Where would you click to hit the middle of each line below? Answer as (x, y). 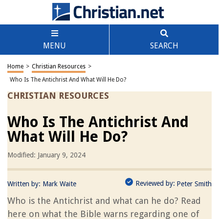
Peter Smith (194, 184)
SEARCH (164, 46)
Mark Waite (59, 184)
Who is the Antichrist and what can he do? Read (104, 201)
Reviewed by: (155, 183)
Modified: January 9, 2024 (46, 155)
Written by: (25, 184)
